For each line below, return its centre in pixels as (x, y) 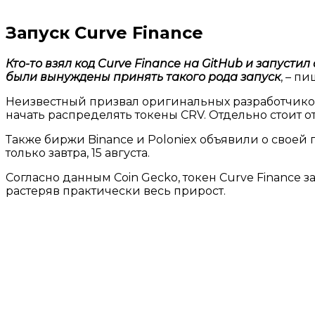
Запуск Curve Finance (104, 32)
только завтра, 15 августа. (78, 153)
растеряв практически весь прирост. (116, 191)
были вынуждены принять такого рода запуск (143, 77)
